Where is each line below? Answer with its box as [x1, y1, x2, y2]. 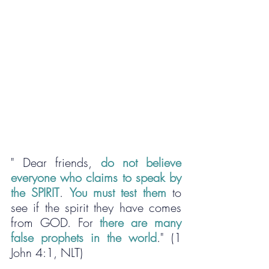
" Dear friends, [11, 154, 101, 171]
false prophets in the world [11, 229, 157, 246]
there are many [100, 214, 182, 231]
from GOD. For [11, 214, 100, 231]
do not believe [100, 154, 182, 171]
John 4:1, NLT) [11, 244, 83, 261]
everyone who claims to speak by [11, 169, 181, 186]
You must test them [69, 184, 166, 201]
